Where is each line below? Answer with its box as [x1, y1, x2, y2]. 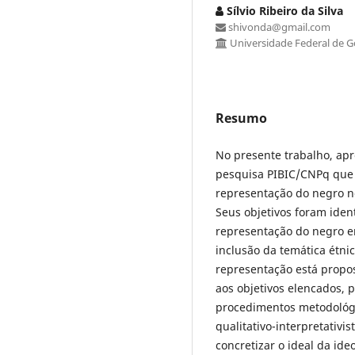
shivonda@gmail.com [226, 19, 330, 34]
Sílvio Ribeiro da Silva [223, 2, 343, 18]
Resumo [216, 109, 267, 127]
